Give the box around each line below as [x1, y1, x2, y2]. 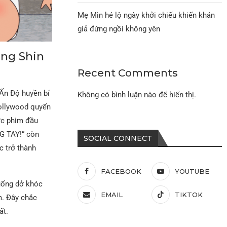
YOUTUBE [174, 167, 209, 175]
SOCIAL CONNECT [84, 133, 153, 143]
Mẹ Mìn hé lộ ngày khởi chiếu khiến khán [78, 10, 215, 20]
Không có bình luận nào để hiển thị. [78, 90, 197, 99]
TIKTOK [174, 190, 203, 199]
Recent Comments [78, 66, 178, 79]
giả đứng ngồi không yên [78, 24, 161, 33]
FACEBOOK [101, 167, 142, 175]
